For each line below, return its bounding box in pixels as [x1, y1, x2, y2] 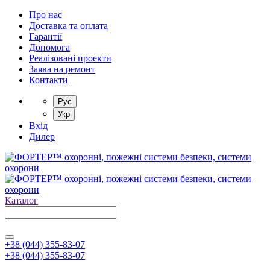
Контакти [29, 75, 68, 85]
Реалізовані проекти [29, 53, 111, 63]
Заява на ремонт [29, 64, 95, 74]
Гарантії [29, 31, 62, 42]
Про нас [29, 10, 62, 20]
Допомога [29, 42, 70, 52]
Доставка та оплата [29, 20, 108, 31]
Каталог [5, 195, 38, 206]
